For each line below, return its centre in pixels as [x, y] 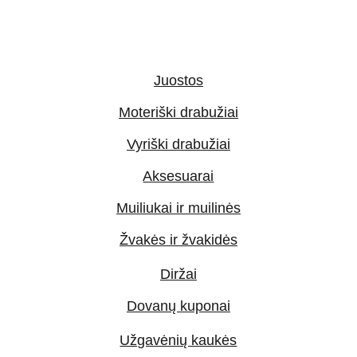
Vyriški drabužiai [178, 144]
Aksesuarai [178, 176]
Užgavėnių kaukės [178, 340]
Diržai [178, 274]
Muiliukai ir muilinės [178, 208]
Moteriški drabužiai [178, 112]
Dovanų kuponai [178, 306]
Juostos [178, 80]
